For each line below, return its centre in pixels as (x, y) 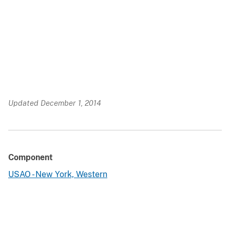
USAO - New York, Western (58, 175)
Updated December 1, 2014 (55, 103)
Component (31, 158)
